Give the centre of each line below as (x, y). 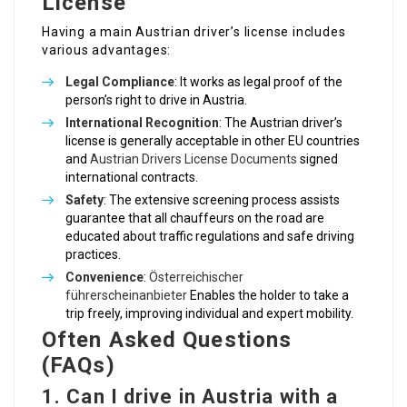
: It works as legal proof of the (258, 82)
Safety (84, 200)
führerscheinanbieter (126, 296)
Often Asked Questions (167, 340)
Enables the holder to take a (268, 296)
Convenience (104, 278)
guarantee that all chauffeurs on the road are (195, 218)
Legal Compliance (120, 82)
